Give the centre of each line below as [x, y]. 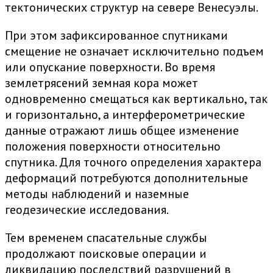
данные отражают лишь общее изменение [122, 131]
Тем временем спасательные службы [106, 238]
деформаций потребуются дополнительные [126, 178]
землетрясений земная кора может [101, 83]
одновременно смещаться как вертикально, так [136, 99]
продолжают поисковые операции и [106, 254]
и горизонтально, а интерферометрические [125, 115]
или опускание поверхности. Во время [110, 67]
